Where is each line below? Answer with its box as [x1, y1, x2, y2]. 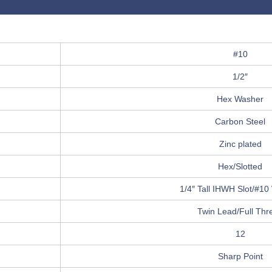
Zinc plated [219, 139, 262, 149]
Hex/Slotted [218, 161, 262, 172]
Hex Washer [217, 94, 263, 104]
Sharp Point [217, 251, 263, 262]
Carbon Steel [215, 117, 265, 127]
